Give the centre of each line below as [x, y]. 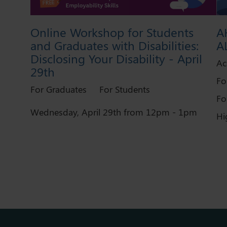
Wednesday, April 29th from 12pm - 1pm [114, 112]
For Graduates [59, 89]
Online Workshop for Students [112, 32]
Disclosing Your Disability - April [116, 59]
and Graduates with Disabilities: [115, 45]
